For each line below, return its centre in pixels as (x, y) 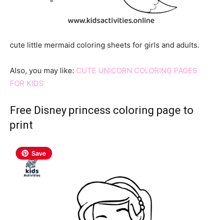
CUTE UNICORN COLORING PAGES (137, 70)
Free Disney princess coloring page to (102, 110)
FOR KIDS (27, 83)
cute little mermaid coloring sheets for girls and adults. (105, 45)
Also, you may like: (43, 70)
